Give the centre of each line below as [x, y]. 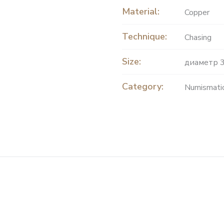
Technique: [144, 36]
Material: [141, 11]
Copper [197, 12]
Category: [143, 86]
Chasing [198, 37]
